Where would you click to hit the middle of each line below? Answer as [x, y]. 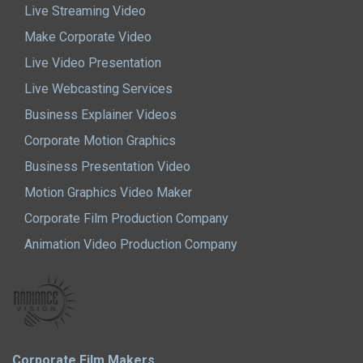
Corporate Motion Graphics [100, 141]
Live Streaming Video [85, 11]
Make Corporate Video [88, 37]
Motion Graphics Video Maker [108, 193]
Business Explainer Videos [100, 115]
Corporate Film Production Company [126, 219]
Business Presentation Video [107, 167]
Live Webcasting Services [98, 89]
